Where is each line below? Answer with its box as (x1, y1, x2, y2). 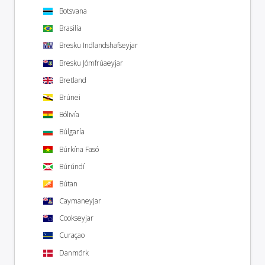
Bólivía (59, 109, 79, 120)
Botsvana (59, 6, 87, 16)
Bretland (59, 75, 86, 85)
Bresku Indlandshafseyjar (59, 40, 138, 51)
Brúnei (59, 92, 80, 102)
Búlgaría (59, 127, 85, 137)
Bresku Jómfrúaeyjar (59, 57, 123, 68)
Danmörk (59, 247, 89, 258)
